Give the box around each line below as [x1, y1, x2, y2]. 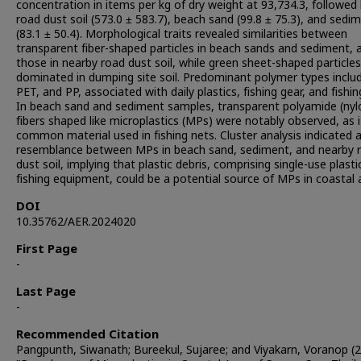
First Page [16, 240, 77, 259]
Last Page [16, 283, 76, 302]
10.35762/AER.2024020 [16, 214, 136, 231]
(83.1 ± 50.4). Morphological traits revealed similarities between [16, 26, 347, 44]
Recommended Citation [16, 326, 159, 345]
